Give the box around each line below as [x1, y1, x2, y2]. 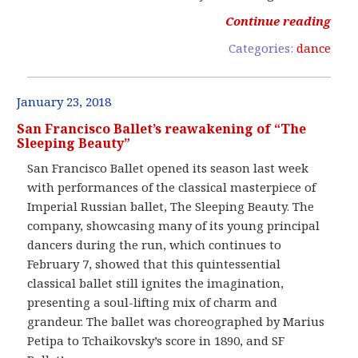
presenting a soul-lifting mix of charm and [27, 293, 278, 310]
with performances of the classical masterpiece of [27, 178, 316, 195]
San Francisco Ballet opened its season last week [27, 159, 309, 176]
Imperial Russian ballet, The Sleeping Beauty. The [27, 197, 315, 214]
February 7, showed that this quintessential [27, 255, 281, 272]
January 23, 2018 [17, 93, 112, 109]
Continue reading [225, 12, 331, 29]
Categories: [228, 39, 296, 56]
